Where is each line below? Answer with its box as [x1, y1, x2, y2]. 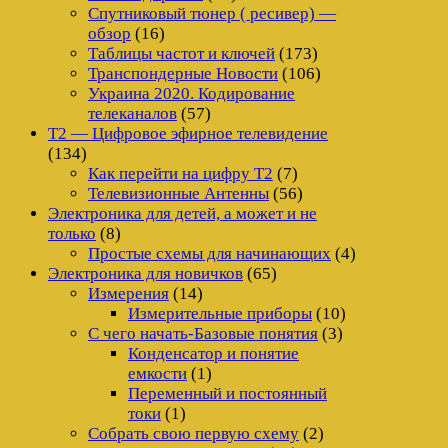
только [48, 223, 96, 243]
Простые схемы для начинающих [88, 243, 331, 263]
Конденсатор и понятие [128, 343, 299, 363]
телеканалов [88, 103, 177, 123]
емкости [128, 363, 187, 383]
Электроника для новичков [48, 263, 243, 283]
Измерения [88, 283, 169, 303]
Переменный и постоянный [128, 383, 327, 403]
